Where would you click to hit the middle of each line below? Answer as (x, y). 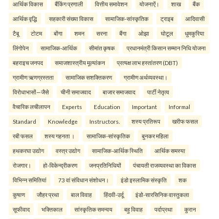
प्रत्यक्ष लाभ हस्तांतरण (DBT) (147, 63)
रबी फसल (23, 136)
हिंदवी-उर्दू (114, 195)
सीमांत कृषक (102, 48)
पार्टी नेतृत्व (158, 92)
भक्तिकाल (52, 209)
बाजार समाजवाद (119, 92)
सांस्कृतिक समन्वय (93, 209)
